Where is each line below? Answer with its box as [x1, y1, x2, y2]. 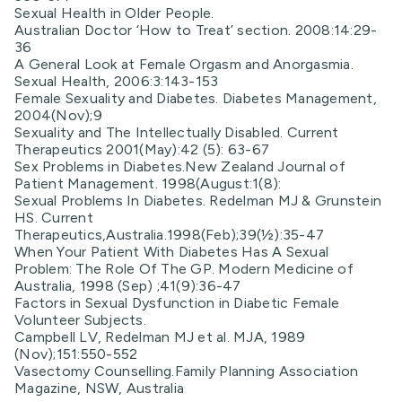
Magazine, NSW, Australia [14, 380, 184, 397]
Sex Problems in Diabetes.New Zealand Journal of [14, 158, 345, 175]
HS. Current [14, 209, 93, 226]
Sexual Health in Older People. [14, 4, 214, 22]
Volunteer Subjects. [14, 311, 146, 328]
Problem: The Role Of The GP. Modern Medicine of [14, 260, 354, 277]
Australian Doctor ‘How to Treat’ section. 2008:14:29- [14, 22, 378, 39]
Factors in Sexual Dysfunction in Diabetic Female [14, 294, 339, 311]
